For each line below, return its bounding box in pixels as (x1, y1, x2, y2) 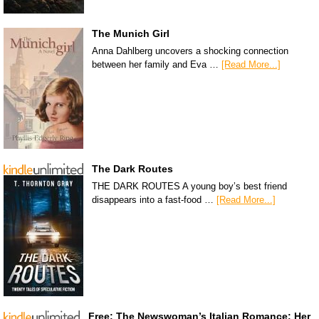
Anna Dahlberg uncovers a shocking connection (92, 45, 288, 56)
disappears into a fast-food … (92, 194, 216, 205)
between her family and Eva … (92, 58, 221, 70)
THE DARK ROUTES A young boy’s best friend (92, 180, 287, 192)
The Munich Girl (92, 27, 169, 39)
